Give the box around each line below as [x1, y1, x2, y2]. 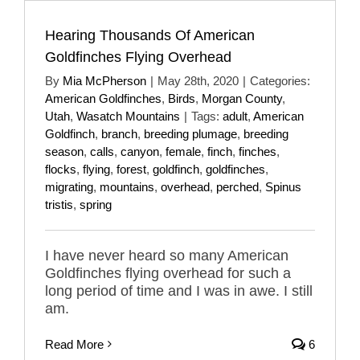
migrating [45, 179, 93, 194]
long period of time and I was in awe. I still [45, 282, 313, 299]
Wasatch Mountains [76, 108, 180, 123]
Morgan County [202, 91, 282, 105]
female [166, 144, 201, 158]
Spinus [265, 179, 301, 194]
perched [216, 179, 259, 194]
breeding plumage [144, 126, 237, 141]
